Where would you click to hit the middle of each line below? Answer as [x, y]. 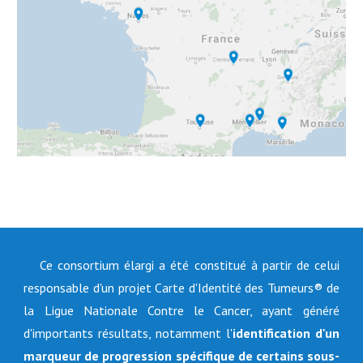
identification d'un [286, 333]
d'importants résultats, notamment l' [128, 333]
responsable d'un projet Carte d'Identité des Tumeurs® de [181, 288]
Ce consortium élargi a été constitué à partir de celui [190, 265]
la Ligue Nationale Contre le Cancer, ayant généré [181, 310]
